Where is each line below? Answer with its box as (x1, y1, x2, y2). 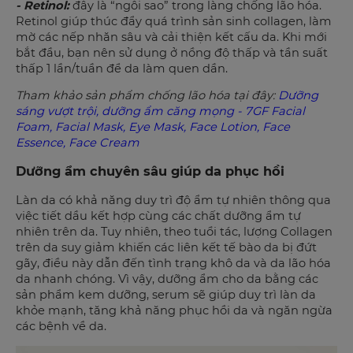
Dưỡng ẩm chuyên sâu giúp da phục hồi (16, 162, 284, 179)
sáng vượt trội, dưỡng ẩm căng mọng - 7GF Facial (16, 104, 305, 119)
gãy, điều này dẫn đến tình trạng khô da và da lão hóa (16, 256, 331, 271)
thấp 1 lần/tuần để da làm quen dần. (16, 61, 228, 76)
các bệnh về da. (16, 319, 106, 334)
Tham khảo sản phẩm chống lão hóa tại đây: (16, 88, 278, 103)
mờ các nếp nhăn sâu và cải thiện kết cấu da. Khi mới (16, 29, 327, 44)
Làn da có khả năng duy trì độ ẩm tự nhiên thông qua (16, 193, 331, 208)
